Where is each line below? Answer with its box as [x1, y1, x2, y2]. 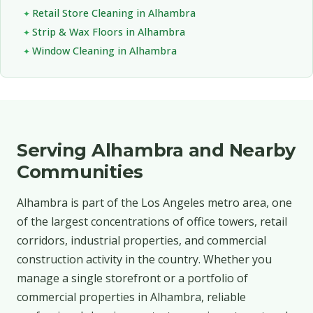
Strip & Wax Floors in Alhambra [32, 24, 185, 38]
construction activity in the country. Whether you [17, 251, 272, 267]
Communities [17, 160, 144, 182]
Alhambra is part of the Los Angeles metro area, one [17, 194, 292, 210]
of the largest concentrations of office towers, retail [17, 213, 287, 229]
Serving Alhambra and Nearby [17, 138, 296, 161]
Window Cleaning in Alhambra [32, 43, 177, 57]
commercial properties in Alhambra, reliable [17, 289, 246, 305]
